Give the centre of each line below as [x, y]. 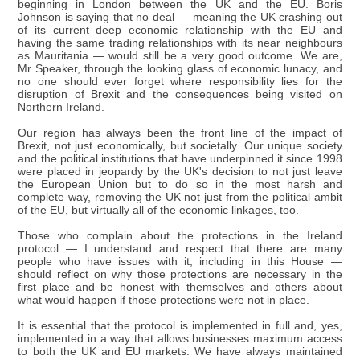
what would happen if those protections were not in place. [164, 300]
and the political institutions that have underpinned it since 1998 [180, 158]
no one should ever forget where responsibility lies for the [180, 81]
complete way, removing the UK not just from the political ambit [180, 197]
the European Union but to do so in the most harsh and [180, 184]
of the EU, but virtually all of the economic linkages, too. [159, 210]
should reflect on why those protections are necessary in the [180, 274]
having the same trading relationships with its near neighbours [180, 43]
